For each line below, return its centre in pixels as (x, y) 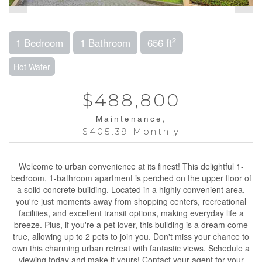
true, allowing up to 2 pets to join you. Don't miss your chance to (131, 236)
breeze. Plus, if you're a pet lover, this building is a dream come (131, 225)
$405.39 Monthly (131, 131)
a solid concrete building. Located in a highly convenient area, (131, 189)
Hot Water (32, 67)
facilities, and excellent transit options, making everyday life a (131, 213)
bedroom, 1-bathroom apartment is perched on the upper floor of (131, 178)
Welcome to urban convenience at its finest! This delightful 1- (131, 166)
